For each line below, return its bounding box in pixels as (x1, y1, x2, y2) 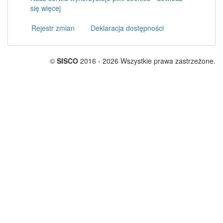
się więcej (30, 3, 61, 13)
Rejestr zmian (31, 23, 75, 33)
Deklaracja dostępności (91, 23, 164, 33)
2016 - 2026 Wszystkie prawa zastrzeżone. (78, 56, 216, 66)
